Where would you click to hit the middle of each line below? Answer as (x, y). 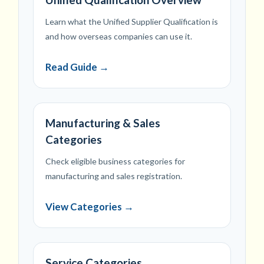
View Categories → (90, 207)
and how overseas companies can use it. (119, 37)
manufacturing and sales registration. (114, 176)
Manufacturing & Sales (103, 123)
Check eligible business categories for (115, 161)
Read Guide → (77, 67)
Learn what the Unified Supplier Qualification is (132, 22)
